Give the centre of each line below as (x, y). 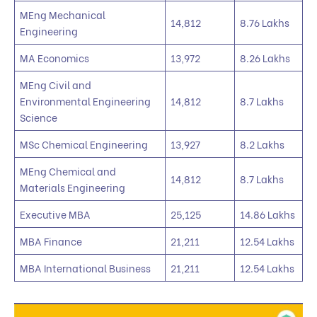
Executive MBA (55, 214)
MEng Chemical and (68, 171)
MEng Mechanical (63, 14)
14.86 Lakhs (267, 214)
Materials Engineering (73, 187)
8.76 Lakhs (265, 22)
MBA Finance (51, 241)
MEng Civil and (56, 84)
